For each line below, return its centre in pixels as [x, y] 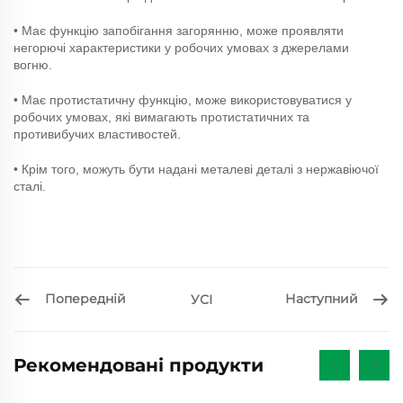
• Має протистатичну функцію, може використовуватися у [183, 99]
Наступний [322, 299]
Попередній [85, 299]
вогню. [33, 64]
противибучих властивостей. [97, 134]
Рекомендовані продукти [139, 365]
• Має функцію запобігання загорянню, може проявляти [179, 30]
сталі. [30, 186]
